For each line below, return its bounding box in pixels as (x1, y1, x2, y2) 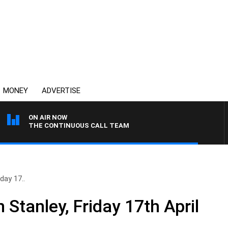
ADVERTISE (42, 86, 80, 95)
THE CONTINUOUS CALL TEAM (28, 122, 129, 129)
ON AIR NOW (28, 113, 67, 121)
